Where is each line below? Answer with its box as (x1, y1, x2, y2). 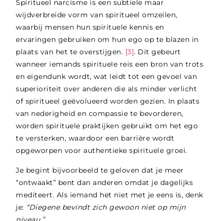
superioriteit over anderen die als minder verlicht (16, 84, 197, 94)
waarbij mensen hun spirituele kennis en (16, 23, 164, 32)
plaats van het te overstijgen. (16, 47, 125, 57)
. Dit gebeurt (134, 47, 181, 57)
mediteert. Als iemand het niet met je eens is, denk (16, 190, 203, 199)
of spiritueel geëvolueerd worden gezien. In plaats (16, 97, 200, 106)
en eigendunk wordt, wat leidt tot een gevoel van (16, 72, 197, 81)
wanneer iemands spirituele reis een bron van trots (16, 60, 204, 69)
